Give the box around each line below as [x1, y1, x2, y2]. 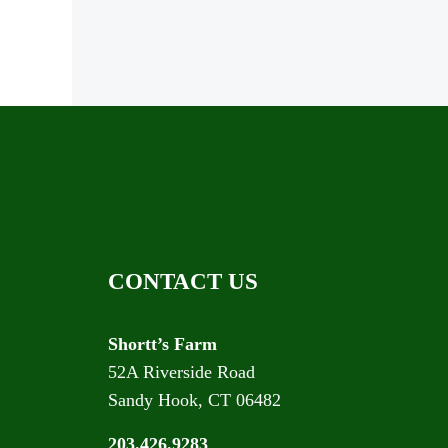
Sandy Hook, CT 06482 [108, 390, 282, 411]
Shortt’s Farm [108, 334, 218, 355]
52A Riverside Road [108, 362, 256, 383]
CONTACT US [108, 269, 259, 295]
